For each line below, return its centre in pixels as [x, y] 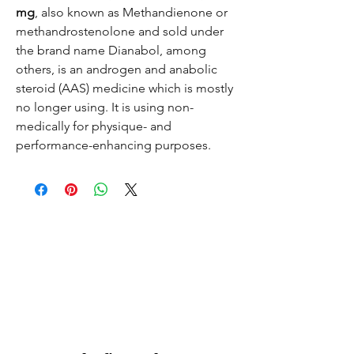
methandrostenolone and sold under [120, 31]
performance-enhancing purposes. [113, 145]
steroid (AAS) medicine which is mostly [124, 88]
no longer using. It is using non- [105, 107]
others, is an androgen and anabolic [117, 69]
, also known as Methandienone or [131, 12]
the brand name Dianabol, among [111, 50]
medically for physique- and [94, 126]
